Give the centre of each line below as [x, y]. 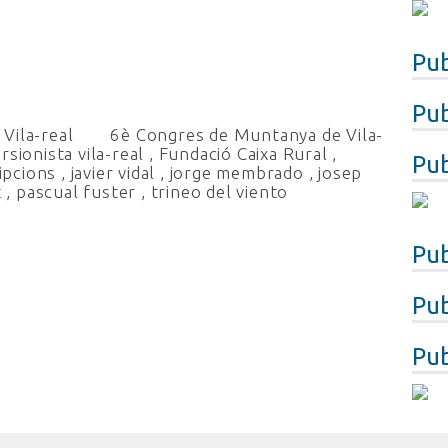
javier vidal [113, 172]
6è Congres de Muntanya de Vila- [247, 134]
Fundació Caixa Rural [243, 153]
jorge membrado [236, 172]
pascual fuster [76, 191]
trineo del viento [219, 191]
